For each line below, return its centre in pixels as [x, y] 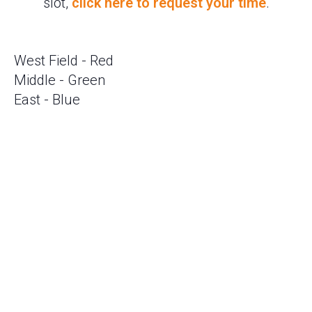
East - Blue [47, 100]
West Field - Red [64, 61]
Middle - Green [60, 80]
